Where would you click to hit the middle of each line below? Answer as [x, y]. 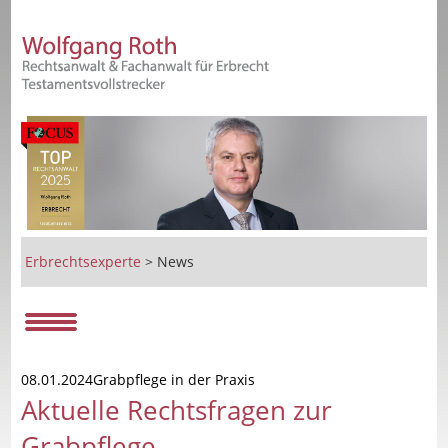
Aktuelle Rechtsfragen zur [177, 409]
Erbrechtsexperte [83, 261]
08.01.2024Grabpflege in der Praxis [138, 379]
